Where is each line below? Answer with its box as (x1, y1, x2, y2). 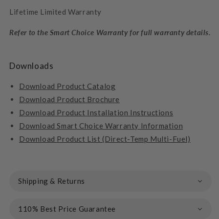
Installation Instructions (87, 108, 174, 117)
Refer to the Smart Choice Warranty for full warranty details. (9, 27, 211, 37)
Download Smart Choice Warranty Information (19, 121, 183, 130)
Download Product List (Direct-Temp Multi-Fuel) (19, 134, 191, 143)
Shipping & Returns (18, 176, 85, 185)
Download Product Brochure (19, 94, 120, 104)
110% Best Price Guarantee (18, 204, 116, 213)
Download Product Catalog (19, 81, 116, 90)
